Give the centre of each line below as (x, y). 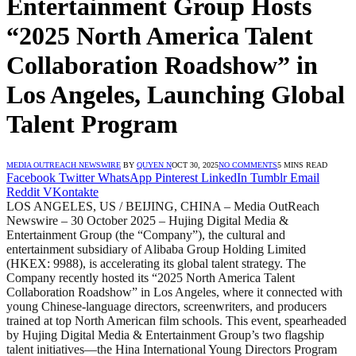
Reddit (23, 192)
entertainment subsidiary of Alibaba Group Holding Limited (156, 249)
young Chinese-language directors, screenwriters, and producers (166, 306)
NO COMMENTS (248, 164)
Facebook (31, 177)
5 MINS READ (302, 164)
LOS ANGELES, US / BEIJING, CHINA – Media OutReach (163, 206)
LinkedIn (224, 177)
